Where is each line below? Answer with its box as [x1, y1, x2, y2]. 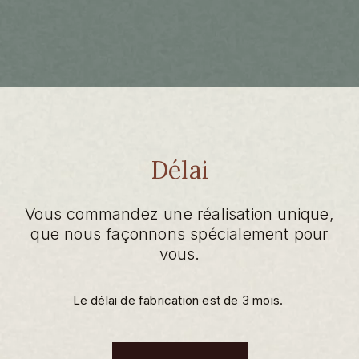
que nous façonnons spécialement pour [30, 224, 329, 244]
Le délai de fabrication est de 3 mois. [72, 292, 287, 308]
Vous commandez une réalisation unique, [25, 204, 334, 224]
